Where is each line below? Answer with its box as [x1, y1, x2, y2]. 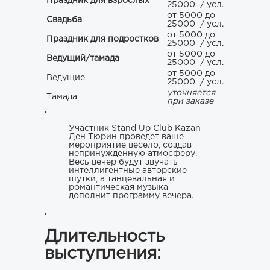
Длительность [45, 229, 165, 244]
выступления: [45, 246, 161, 261]
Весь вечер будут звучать [69, 159, 178, 166]
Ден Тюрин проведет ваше [69, 133, 184, 141]
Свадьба [46, 16, 82, 24]
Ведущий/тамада [46, 55, 119, 63]
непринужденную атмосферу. [69, 150, 197, 158]
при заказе [167, 98, 213, 105]
